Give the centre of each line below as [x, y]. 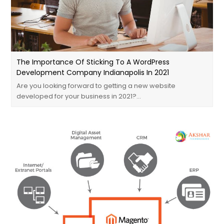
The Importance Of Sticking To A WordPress [93, 62]
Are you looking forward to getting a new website [96, 85]
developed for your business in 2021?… [79, 96]
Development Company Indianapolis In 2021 [93, 72]
